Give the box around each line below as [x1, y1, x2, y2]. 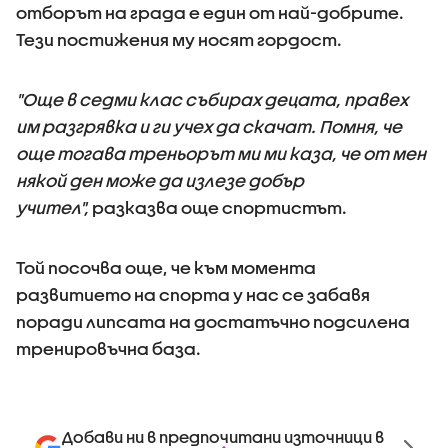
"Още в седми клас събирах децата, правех [16, 90, 408, 109]
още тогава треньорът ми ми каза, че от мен [16, 144, 426, 163]
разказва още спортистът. [92, 198, 347, 217]
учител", [16, 198, 92, 217]
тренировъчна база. [16, 339, 201, 358]
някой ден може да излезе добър [16, 171, 304, 190]
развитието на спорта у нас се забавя [16, 285, 370, 304]
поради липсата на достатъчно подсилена [16, 312, 410, 331]
